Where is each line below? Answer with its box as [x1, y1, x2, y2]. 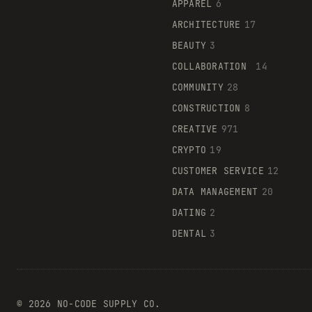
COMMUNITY [171, 81, 224, 93]
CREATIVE [171, 123, 218, 135]
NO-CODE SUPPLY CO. [51, 297, 161, 310]
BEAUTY [171, 39, 207, 52]
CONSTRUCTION [171, 102, 241, 114]
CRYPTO [171, 143, 207, 156]
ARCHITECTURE [171, 18, 241, 31]
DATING [171, 206, 207, 219]
